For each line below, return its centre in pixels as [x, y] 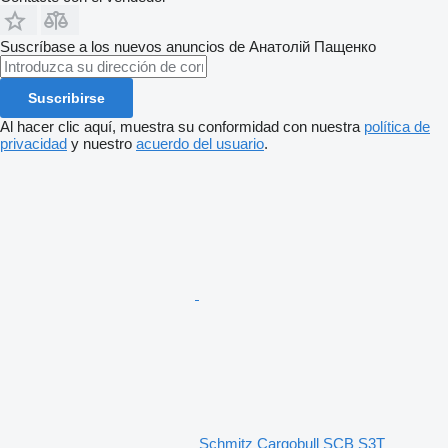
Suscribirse [66, 97]
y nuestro [101, 143]
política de [397, 126]
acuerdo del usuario [200, 143]
